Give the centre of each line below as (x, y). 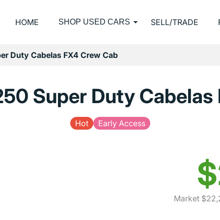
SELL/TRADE (175, 22)
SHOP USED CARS (94, 22)
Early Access (122, 123)
